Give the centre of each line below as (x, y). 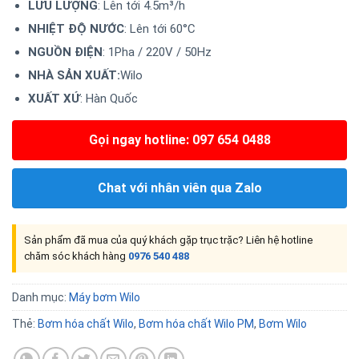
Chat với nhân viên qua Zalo (179, 188)
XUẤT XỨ (54, 99)
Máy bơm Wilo (105, 298)
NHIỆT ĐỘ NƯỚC (76, 29)
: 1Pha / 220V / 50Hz (157, 52)
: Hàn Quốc (109, 99)
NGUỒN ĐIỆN (65, 52)
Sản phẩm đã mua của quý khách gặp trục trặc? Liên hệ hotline (168, 240)
